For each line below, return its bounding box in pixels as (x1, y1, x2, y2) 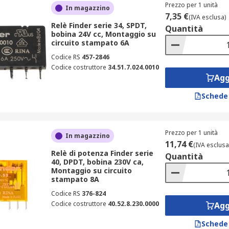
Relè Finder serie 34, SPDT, (51, 20, 147, 30)
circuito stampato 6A (51, 38, 129, 48)
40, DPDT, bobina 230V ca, (51, 157, 144, 167)
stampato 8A (51, 174, 99, 184)
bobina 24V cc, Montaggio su (51, 29, 156, 39)
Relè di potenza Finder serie (51, 148, 153, 158)
